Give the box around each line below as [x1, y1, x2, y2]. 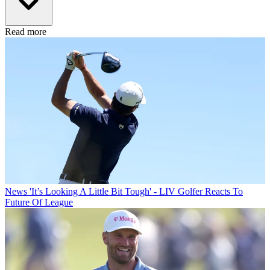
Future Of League [5, 197, 73, 208]
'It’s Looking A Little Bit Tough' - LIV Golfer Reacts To [30, 186, 243, 197]
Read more [5, 27, 46, 37]
